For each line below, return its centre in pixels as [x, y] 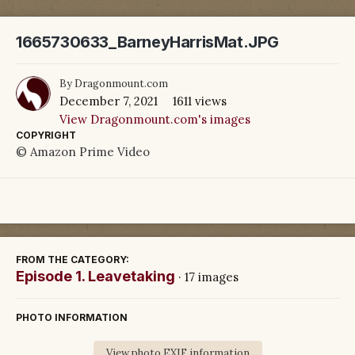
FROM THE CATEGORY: [73, 259]
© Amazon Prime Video [83, 151]
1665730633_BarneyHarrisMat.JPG [147, 42]
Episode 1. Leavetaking [95, 276]
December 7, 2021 [109, 101]
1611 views [200, 101]
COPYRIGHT [46, 135]
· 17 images [208, 277]
